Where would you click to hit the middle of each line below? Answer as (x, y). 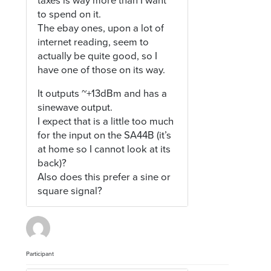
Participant (40, 254)
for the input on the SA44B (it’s (105, 136)
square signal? (70, 191)
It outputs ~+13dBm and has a (103, 94)
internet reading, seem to (93, 42)
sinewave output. (75, 108)
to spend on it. (70, 14)
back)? (52, 164)
